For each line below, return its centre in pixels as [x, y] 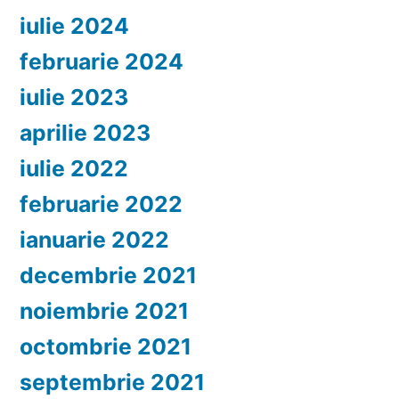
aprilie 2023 [85, 133]
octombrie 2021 [106, 347]
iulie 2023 [74, 98]
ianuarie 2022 [94, 240]
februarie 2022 [101, 204]
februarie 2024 [102, 62]
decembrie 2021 [108, 276]
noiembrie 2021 [104, 311]
